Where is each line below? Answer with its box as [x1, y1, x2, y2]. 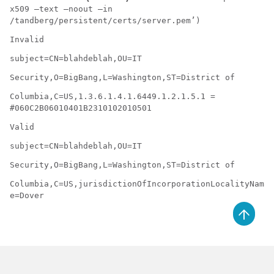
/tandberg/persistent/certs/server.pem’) [10, 16, 201, 25]
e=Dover [10, 191, 44, 200]
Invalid [10, 35, 44, 44]
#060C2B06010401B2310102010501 [10, 103, 152, 113]
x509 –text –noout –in [10, 4, 113, 13]
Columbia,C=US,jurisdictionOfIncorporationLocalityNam [10, 179, 264, 188]
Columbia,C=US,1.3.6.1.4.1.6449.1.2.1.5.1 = [10, 92, 215, 101]
